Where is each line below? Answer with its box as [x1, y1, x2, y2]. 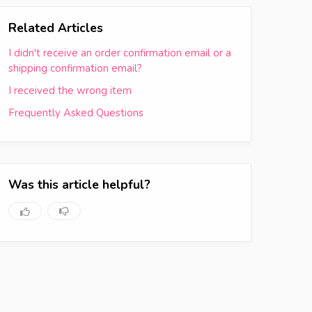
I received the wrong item [8, 84, 132, 97]
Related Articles [8, 19, 103, 36]
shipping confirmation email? [8, 61, 142, 75]
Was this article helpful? [8, 176, 150, 193]
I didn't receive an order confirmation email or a [8, 46, 231, 60]
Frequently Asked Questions [8, 106, 143, 120]
